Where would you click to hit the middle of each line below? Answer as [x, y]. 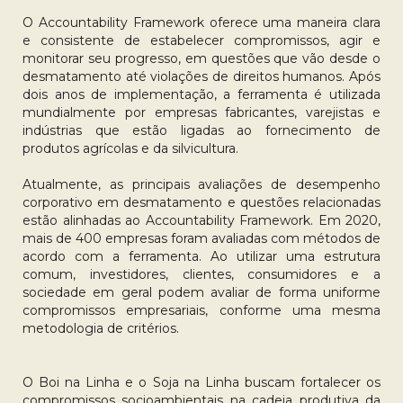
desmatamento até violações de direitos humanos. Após [201, 76]
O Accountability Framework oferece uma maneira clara [201, 22]
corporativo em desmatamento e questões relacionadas [201, 202]
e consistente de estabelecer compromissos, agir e [201, 40]
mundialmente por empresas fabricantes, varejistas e [201, 112]
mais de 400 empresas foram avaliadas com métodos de [201, 238]
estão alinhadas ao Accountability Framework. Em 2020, [201, 220]
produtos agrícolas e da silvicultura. [130, 148]
